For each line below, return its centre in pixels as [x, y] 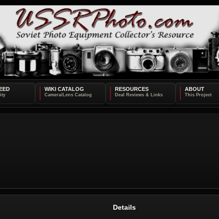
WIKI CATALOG [64, 89]
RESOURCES [131, 89]
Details [124, 207]
